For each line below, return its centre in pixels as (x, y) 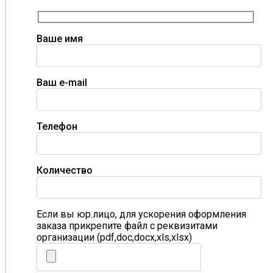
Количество (65, 170)
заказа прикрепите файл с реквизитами (127, 225)
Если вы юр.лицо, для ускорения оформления (141, 214)
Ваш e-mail (62, 82)
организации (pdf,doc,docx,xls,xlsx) (114, 237)
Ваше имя (60, 38)
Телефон (57, 126)
